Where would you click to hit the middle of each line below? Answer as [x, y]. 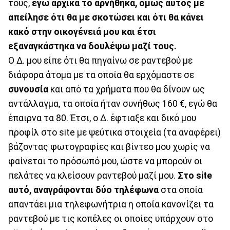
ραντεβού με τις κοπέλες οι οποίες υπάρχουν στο [111, 218]
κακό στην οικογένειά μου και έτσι [82, 32]
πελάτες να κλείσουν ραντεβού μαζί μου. [93, 175]
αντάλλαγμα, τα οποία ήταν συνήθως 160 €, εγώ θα [113, 103]
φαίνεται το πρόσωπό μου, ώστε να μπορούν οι [105, 161]
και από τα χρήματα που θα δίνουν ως [128, 89]
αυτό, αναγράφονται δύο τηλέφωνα [84, 190]
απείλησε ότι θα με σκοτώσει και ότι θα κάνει [106, 17]
